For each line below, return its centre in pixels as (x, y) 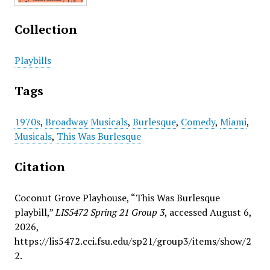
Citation (39, 167)
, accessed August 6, (208, 212)
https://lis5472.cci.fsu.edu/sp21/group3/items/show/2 (133, 241)
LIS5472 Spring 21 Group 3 (110, 212)
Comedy (198, 122)
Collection (46, 29)
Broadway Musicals (86, 122)
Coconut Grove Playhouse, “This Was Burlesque (117, 198)
